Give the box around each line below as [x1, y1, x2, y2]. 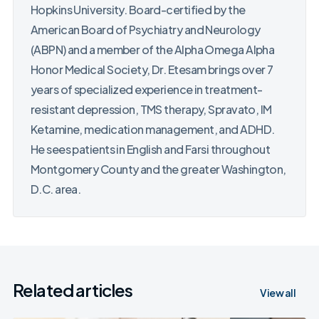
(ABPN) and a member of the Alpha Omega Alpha [30, 42, 275, 58]
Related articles [12, 279, 133, 301]
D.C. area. [30, 182, 81, 197]
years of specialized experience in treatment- [30, 82, 263, 98]
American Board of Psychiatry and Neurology [30, 22, 261, 38]
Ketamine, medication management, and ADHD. [30, 122, 275, 137]
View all [260, 286, 296, 300]
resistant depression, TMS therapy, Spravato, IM [30, 102, 272, 117]
